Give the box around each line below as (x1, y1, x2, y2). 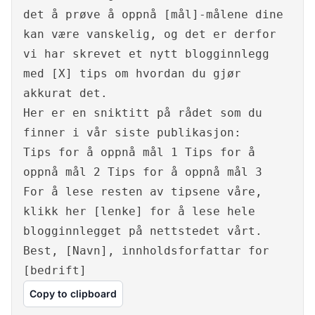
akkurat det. (23, 86, 108, 101)
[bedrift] (23, 264, 86, 278)
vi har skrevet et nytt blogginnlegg (23, 47, 269, 61)
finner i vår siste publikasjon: (23, 126, 241, 140)
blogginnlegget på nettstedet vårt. (23, 224, 262, 238)
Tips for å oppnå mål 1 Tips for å (23, 146, 255, 160)
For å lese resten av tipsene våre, (23, 185, 262, 199)
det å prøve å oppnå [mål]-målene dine (23, 8, 283, 22)
